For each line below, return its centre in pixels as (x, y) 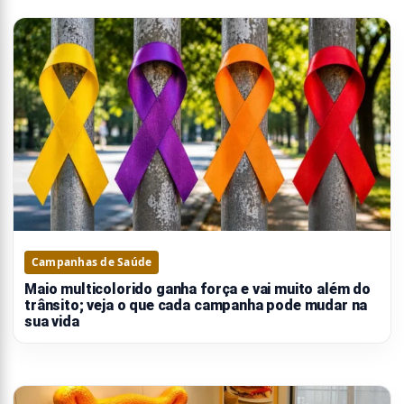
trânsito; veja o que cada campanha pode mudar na (196, 305)
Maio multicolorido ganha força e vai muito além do (197, 289)
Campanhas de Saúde (92, 262)
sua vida (52, 321)
